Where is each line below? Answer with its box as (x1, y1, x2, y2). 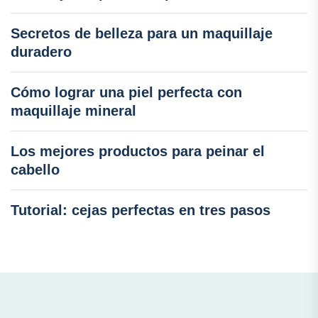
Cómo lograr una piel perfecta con (11, 84, 242, 100)
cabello (11, 161, 60, 177)
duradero (11, 43, 72, 60)
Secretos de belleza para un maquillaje (11, 25, 273, 41)
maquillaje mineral (11, 102, 136, 119)
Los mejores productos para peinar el (11, 143, 265, 159)
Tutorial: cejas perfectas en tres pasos (11, 202, 270, 218)
